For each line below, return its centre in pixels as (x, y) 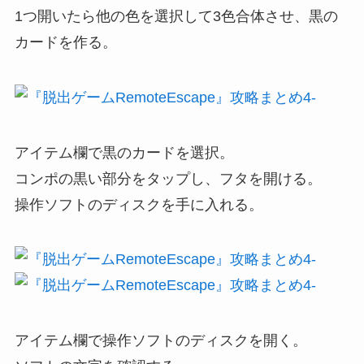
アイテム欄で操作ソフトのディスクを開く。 (160, 341)
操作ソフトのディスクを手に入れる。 (139, 204)
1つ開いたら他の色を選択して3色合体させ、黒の (176, 16)
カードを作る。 (65, 42)
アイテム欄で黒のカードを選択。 (124, 152)
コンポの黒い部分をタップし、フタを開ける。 (168, 178)
